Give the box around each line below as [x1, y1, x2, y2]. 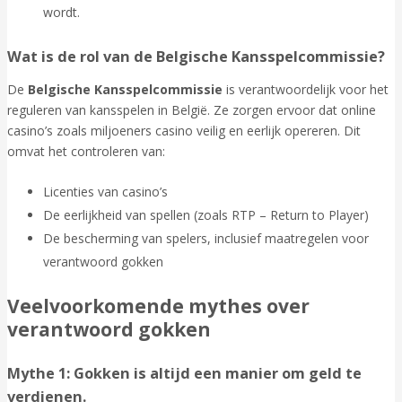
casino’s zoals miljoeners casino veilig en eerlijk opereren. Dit [7, 121, 361, 139]
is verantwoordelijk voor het [223, 80, 389, 98]
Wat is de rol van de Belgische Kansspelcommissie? [7, 47, 385, 66]
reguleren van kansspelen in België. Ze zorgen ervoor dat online [7, 100, 376, 118]
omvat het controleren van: [7, 142, 165, 160]
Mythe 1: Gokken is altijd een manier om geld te [7, 363, 362, 383]
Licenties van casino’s [43, 182, 168, 200]
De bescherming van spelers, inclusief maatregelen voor [43, 229, 369, 247]
